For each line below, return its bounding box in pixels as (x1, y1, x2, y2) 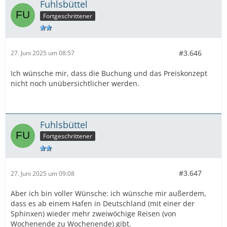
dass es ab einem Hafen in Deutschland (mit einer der (11, 199, 195, 209)
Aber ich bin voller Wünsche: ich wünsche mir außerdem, (11, 188, 206, 199)
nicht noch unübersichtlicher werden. (11, 78, 139, 88)
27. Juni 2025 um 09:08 (11, 169, 74, 178)
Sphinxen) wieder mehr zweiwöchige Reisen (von (11, 209, 176, 219)
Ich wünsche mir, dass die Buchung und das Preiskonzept (11, 68, 207, 78)
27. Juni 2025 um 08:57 (11, 49, 74, 57)
